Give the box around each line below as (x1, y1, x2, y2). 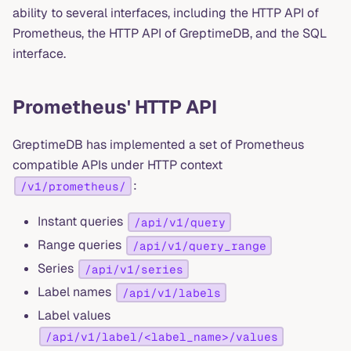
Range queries (38, 237, 125, 254)
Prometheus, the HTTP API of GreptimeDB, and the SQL (13, 25, 327, 42)
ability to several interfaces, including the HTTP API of (13, 5, 319, 22)
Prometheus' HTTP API (13, 95, 217, 120)
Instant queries (38, 213, 126, 230)
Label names (38, 284, 114, 301)
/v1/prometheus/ (20, 179, 126, 194)
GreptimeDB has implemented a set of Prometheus (13, 136, 304, 154)
